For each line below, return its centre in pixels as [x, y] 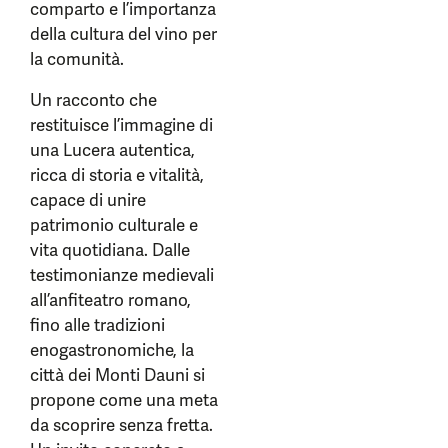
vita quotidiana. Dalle [110, 250]
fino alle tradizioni [97, 325]
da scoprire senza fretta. [121, 425]
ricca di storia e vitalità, [117, 175]
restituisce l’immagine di [121, 125]
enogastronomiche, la [112, 350]
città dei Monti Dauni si [117, 375]
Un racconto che [93, 100]
